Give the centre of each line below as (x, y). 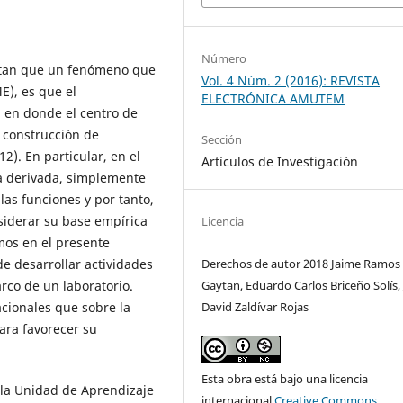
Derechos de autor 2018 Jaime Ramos (301, 263)
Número (224, 58)
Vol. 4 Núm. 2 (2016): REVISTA (291, 80)
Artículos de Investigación (280, 161)
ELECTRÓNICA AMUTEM (273, 98)
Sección (222, 139)
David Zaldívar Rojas (255, 306)
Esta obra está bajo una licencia (285, 378)
